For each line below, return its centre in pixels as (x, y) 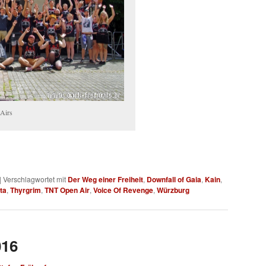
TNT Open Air (67, 190)
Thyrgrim (26, 190)
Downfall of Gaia (174, 180)
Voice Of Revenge (123, 190)
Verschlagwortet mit (34, 179)
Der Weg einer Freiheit (105, 180)
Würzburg (173, 190)
